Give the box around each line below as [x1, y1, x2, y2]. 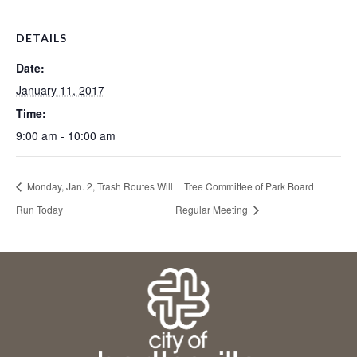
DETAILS [16, 31, 67, 45]
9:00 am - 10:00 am [16, 127, 116, 144]
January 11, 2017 [16, 82, 104, 99]
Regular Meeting [175, 202, 250, 217]
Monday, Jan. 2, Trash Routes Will [25, 178, 173, 193]
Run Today [16, 202, 63, 217]
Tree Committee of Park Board [183, 178, 314, 193]
